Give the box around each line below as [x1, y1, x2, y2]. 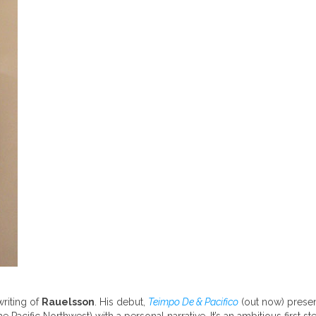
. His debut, [95, 296, 148, 308]
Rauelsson [42, 296, 95, 308]
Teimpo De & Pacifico [148, 296, 238, 308]
